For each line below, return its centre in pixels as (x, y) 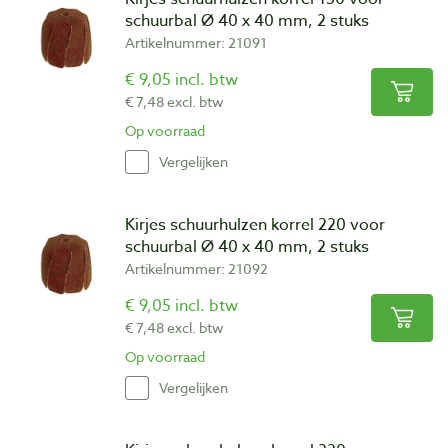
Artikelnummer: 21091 (196, 42)
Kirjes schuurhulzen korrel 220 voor (255, 224)
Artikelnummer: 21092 (196, 268)
